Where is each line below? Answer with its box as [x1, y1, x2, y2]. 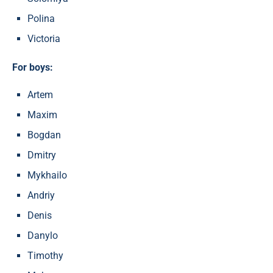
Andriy [27, 190, 55, 202]
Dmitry [27, 149, 56, 161]
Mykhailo [27, 169, 67, 182]
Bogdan [27, 129, 61, 141]
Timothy [27, 250, 63, 262]
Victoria [27, 33, 60, 45]
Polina [27, 13, 55, 25]
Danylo [27, 230, 58, 242]
